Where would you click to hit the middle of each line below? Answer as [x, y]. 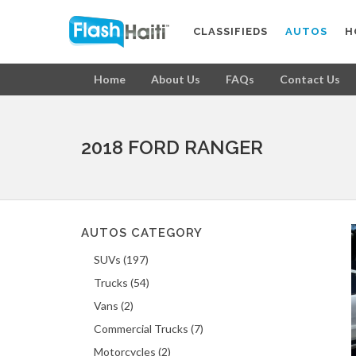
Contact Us [310, 79]
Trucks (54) [122, 282]
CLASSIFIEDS [230, 31]
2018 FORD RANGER [172, 147]
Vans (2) [114, 306]
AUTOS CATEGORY [142, 233]
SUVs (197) [121, 259]
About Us [176, 79]
